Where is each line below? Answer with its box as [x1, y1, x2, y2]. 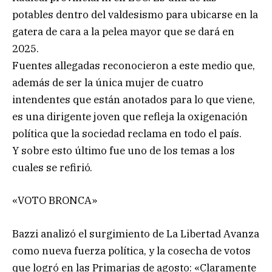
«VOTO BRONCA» [12, 194, 97, 208]
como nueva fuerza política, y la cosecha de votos [12, 243, 251, 257]
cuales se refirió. [12, 161, 92, 175]
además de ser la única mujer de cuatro [12, 76, 203, 90]
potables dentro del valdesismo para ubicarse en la [12, 8, 258, 22]
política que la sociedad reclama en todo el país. [12, 127, 242, 141]
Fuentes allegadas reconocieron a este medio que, [12, 59, 255, 73]
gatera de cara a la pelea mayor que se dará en [12, 25, 234, 39]
